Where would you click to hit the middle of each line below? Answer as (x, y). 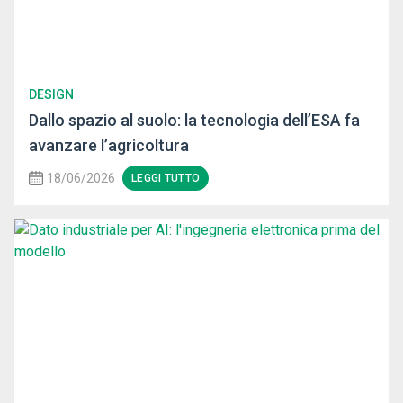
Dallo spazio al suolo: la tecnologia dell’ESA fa (194, 121)
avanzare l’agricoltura (109, 146)
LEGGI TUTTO (166, 179)
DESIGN (51, 95)
